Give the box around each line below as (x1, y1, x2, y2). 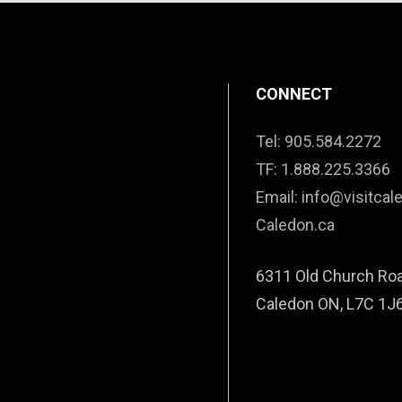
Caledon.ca (256, 215, 335, 235)
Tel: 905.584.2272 (256, 132, 381, 152)
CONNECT (256, 83, 332, 103)
